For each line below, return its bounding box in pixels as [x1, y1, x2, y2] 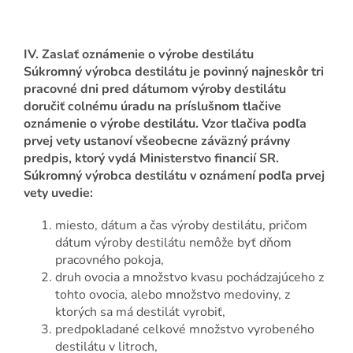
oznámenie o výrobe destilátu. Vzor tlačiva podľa [24, 115, 307, 133]
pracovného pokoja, [55, 251, 164, 269]
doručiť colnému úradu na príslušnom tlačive [24, 98, 281, 116]
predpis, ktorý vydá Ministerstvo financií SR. [24, 150, 279, 168]
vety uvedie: [24, 184, 93, 203]
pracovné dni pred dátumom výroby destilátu [24, 80, 286, 98]
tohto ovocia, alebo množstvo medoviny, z [55, 286, 290, 304]
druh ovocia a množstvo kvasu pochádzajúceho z [55, 269, 324, 287]
